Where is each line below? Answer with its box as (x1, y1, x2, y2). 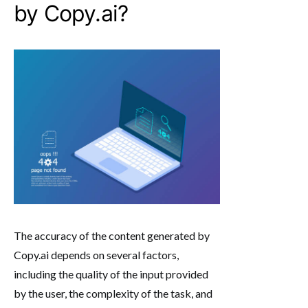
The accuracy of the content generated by (14, 228, 210, 242)
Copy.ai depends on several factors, (14, 247, 179, 261)
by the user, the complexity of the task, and (14, 286, 212, 300)
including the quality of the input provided (14, 267, 208, 280)
